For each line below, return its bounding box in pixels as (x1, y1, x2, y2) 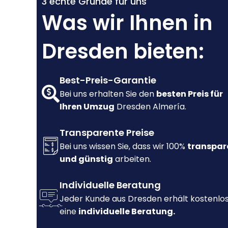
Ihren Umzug (60, 101, 115, 113)
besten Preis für (156, 88, 223, 100)
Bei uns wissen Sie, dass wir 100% (60, 140, 187, 153)
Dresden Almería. (115, 101, 186, 113)
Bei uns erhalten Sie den (60, 88, 156, 100)
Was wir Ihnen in (42, 9, 213, 38)
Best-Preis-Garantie (60, 74, 156, 87)
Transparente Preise (60, 126, 154, 139)
